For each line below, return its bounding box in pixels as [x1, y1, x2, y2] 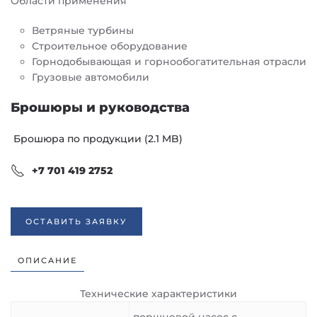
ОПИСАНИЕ [18, 255, 77, 265]
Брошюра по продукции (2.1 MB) [11, 132, 183, 145]
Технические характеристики [80, 287, 237, 300]
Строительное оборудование [32, 40, 188, 52]
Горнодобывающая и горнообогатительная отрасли [32, 55, 306, 68]
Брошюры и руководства [11, 100, 190, 115]
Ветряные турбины [32, 24, 134, 37]
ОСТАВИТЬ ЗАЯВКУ [25, 217, 127, 226]
